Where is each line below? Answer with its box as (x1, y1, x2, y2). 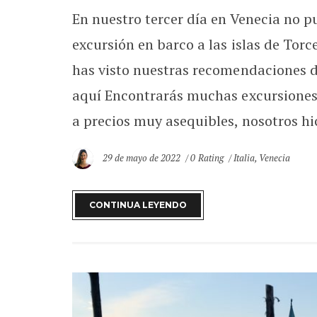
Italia (233, 151, 255, 164)
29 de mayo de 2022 (103, 151, 183, 164)
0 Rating (190, 151, 224, 164)
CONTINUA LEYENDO (89, 200, 187, 211)
